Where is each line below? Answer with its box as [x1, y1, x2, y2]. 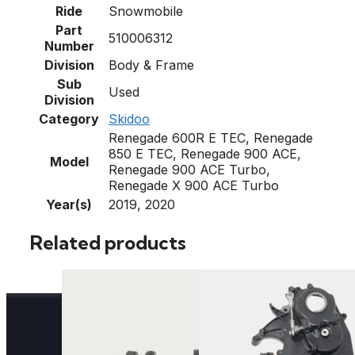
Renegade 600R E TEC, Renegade [109, 129, 313, 146]
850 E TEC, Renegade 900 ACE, [109, 145, 301, 162]
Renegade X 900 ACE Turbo [109, 177, 279, 193]
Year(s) [46, 196, 92, 212]
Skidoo [109, 110, 150, 127]
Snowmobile [109, 2, 183, 19]
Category [39, 110, 99, 127]
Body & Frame [109, 56, 194, 73]
